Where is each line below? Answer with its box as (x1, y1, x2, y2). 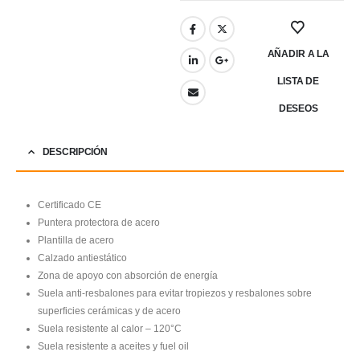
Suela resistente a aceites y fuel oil (38, 340, 190, 352)
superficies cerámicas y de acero (38, 305, 182, 317)
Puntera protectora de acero (38, 216, 161, 228)
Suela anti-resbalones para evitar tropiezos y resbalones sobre (38, 287, 313, 299)
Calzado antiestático (38, 252, 128, 264)
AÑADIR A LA (267, 48, 329, 60)
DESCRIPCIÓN (42, 145, 108, 157)
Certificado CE (38, 198, 102, 211)
